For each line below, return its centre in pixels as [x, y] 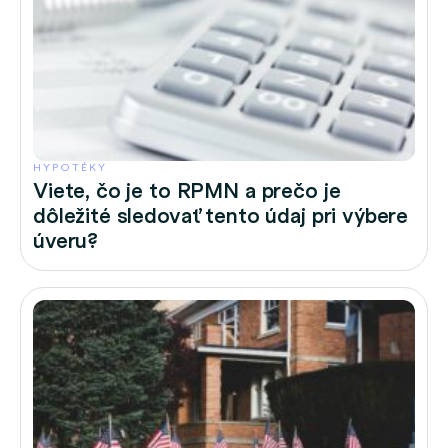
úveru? [66, 239]
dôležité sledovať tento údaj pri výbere [221, 214]
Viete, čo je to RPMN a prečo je [187, 189]
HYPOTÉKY [70, 166]
